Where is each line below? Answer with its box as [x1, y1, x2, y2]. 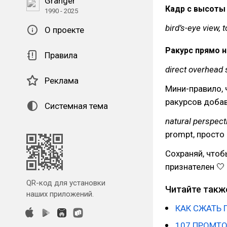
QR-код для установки [26, 178, 105, 187]
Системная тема [45, 101, 108, 111]
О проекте [45, 25, 84, 35]
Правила [45, 50, 78, 60]
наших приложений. [26, 190, 94, 199]
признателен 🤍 [165, 162, 225, 172]
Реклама [45, 75, 79, 86]
